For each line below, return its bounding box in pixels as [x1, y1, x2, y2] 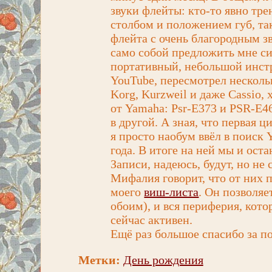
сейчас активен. [110, 212, 193, 226]
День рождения [123, 253, 203, 267]
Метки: [78, 253, 120, 267]
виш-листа [144, 185, 199, 199]
